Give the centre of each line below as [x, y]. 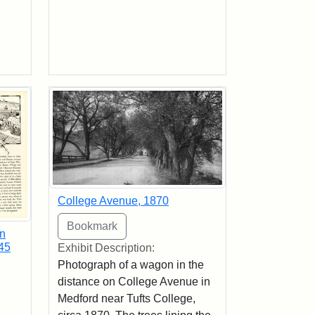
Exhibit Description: [106, 248]
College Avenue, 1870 [113, 201]
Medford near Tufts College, [126, 299]
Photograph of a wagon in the [130, 265]
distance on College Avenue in [134, 282]
